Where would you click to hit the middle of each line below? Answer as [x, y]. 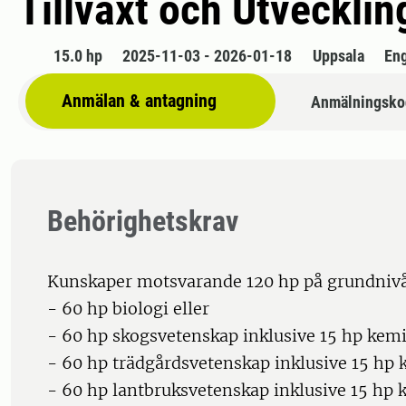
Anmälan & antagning [139, 101]
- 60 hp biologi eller [128, 309]
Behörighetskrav [143, 222]
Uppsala [338, 56]
